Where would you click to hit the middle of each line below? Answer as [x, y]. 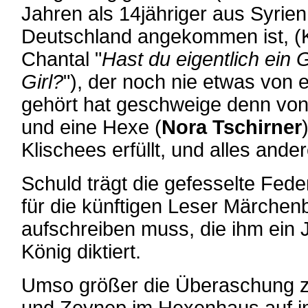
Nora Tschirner [232, 127]
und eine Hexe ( [91, 127]
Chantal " [62, 59]
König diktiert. [81, 252]
